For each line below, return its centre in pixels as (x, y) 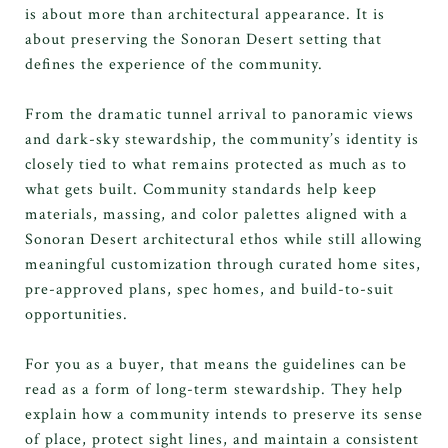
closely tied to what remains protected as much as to (216, 164)
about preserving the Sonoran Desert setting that (203, 39)
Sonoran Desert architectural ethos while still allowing (223, 239)
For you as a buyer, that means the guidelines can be (216, 364)
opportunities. (76, 314)
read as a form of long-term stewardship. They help (214, 389)
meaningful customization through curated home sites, (223, 264)
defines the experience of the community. (174, 64)
